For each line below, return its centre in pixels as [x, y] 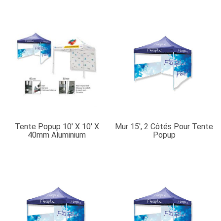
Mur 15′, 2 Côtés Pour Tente [164, 127]
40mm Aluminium [57, 135]
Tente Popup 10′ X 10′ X [57, 127]
